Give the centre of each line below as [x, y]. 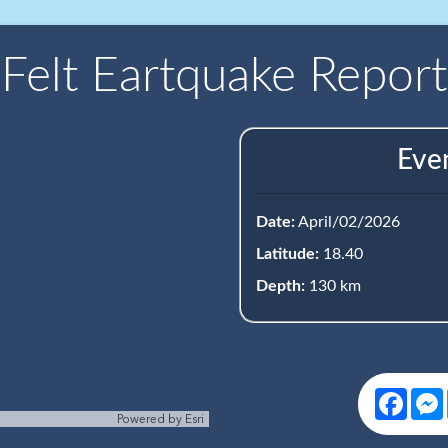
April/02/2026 [347, 222]
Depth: [280, 286]
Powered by [149, 419]
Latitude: [287, 254]
